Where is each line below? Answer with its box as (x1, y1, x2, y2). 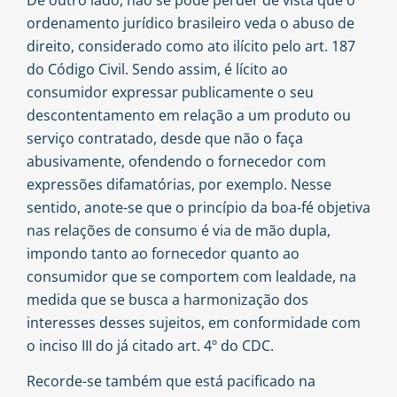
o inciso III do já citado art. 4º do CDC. (27, 335, 274, 355)
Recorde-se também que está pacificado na (27, 370, 315, 391)
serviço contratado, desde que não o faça (27, 128, 303, 148)
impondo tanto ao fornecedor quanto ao (27, 243, 300, 263)
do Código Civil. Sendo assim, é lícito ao (27, 58, 288, 79)
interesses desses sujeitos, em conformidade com (27, 312, 361, 332)
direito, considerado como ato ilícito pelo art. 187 (27, 35, 355, 56)
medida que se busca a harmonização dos (27, 289, 308, 309)
